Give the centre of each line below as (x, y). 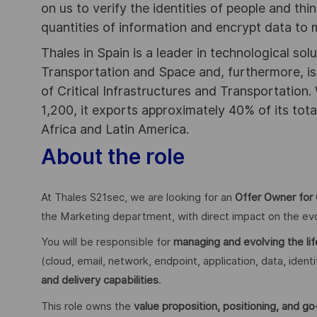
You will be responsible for (107, 242)
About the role (113, 156)
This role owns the (87, 306)
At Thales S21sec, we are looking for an (138, 197)
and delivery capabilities (100, 281)
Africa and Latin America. (115, 129)
